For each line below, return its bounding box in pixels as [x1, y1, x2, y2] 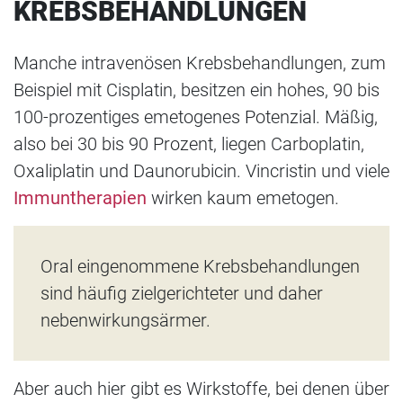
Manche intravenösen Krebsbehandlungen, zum [13, 52, 386, 75]
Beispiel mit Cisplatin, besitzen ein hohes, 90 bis [13, 79, 380, 102]
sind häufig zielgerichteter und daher [40, 282, 323, 305]
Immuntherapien [13, 187, 147, 210]
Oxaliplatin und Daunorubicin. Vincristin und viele [13, 160, 390, 183]
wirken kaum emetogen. [151, 187, 339, 210]
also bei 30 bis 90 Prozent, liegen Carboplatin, [13, 133, 364, 156]
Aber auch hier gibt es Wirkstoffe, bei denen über [13, 378, 390, 400]
